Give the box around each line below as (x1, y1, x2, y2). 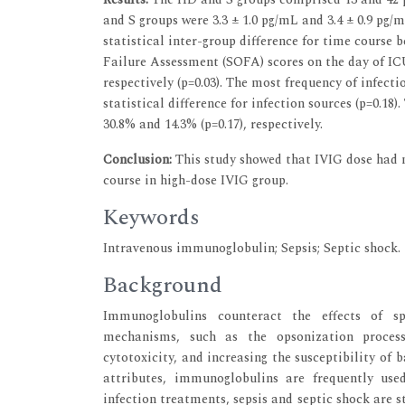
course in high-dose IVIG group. (103, 170, 288, 190)
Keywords (103, 201, 200, 234)
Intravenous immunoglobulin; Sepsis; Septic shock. (103, 238, 400, 258)
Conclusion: (103, 149, 175, 169)
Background (103, 268, 222, 302)
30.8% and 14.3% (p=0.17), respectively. (103, 114, 323, 134)
